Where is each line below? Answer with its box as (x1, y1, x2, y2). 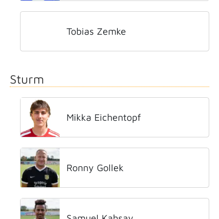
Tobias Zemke (66, 25, 126, 37)
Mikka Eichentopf (66, 111, 141, 123)
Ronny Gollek (66, 162, 124, 173)
